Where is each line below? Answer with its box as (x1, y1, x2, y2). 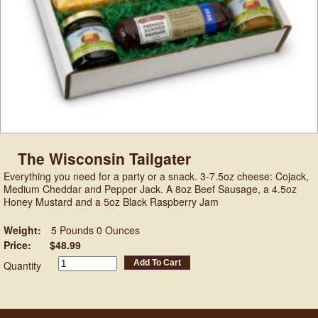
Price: (4, 238, 40, 253)
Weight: (4, 223, 41, 238)
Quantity (4, 258, 41, 273)
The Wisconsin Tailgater (18, 148, 191, 170)
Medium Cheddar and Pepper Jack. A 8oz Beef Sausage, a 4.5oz (4, 182, 297, 197)
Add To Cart (133, 258, 181, 268)
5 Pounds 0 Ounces (51, 223, 140, 238)
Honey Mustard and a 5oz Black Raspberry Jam (4, 194, 219, 209)
